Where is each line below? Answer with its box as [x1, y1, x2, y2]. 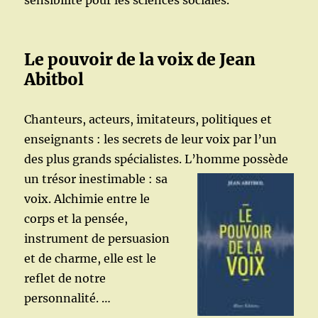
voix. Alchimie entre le [24, 192, 150, 206]
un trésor [24, 172, 79, 186]
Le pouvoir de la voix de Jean [24, 49, 256, 70]
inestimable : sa [79, 172, 168, 186]
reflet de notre [24, 271, 106, 285]
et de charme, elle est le [24, 251, 157, 265]
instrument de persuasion [24, 231, 170, 246]
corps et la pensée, [24, 212, 128, 226]
